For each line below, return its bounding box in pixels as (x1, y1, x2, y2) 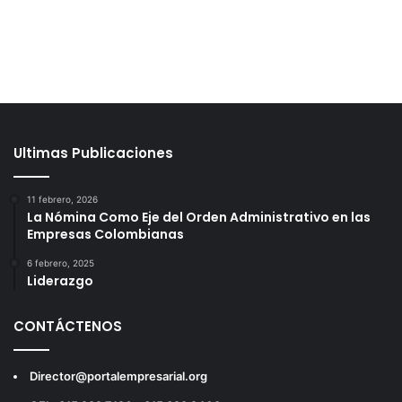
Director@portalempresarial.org (30, 369, 207, 384)
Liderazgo (27, 272, 93, 291)
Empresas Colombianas (27, 225, 184, 244)
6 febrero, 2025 (27, 258, 94, 269)
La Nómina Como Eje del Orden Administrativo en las (27, 208, 371, 227)
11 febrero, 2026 (27, 194, 98, 205)
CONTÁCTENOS (13, 317, 122, 336)
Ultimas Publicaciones (13, 144, 173, 163)
